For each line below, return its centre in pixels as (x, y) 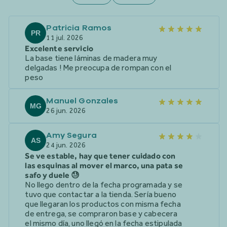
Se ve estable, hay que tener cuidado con (100, 156)
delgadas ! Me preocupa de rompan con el (98, 68)
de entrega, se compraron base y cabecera (101, 214)
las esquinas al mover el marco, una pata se (104, 165)
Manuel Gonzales (82, 101)
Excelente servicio (59, 48)
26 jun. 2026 (66, 111)
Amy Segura (71, 135)
